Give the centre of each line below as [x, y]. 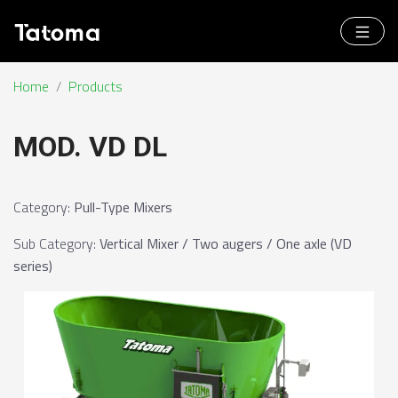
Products [96, 86]
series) [33, 266]
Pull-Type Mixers [123, 207]
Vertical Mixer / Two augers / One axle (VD [226, 243]
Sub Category [53, 243]
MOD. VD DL [90, 147]
